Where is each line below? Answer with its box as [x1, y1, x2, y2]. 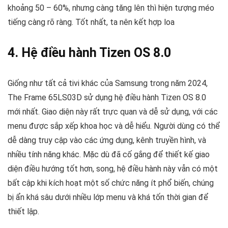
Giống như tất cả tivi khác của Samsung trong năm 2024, [8, 78, 208, 89]
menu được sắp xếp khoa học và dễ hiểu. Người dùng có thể [8, 121, 220, 131]
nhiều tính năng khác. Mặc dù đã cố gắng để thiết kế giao [8, 150, 210, 160]
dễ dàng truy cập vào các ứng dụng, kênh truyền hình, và [8, 135, 206, 146]
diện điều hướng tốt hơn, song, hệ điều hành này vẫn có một [8, 164, 218, 174]
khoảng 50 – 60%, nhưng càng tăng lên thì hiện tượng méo [8, 3, 214, 13]
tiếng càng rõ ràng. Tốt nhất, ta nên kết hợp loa [8, 17, 175, 27]
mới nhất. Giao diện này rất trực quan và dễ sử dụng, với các [8, 107, 218, 117]
